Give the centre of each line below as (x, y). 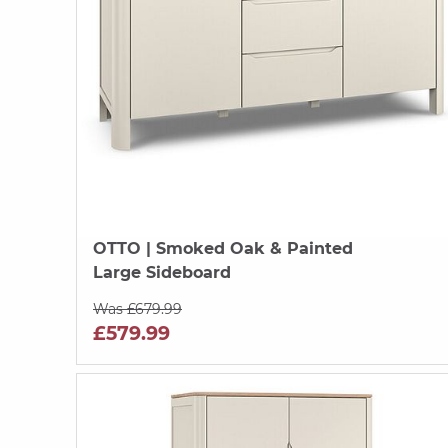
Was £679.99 (137, 308)
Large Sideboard (162, 272)
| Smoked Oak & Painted (247, 248)
